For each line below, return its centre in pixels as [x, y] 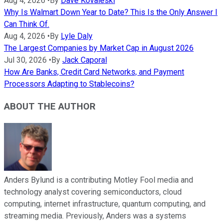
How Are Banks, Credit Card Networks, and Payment [94, 72]
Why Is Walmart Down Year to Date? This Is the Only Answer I [111, 12]
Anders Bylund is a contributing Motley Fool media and [99, 180]
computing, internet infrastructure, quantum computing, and [105, 204]
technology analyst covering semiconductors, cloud [93, 192]
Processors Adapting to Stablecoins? [69, 84]
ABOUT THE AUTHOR [50, 106]
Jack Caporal [85, 60]
